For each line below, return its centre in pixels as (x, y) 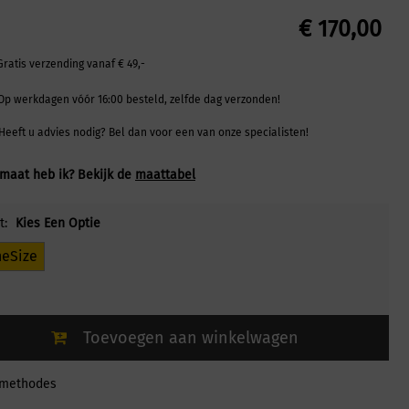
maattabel (165, 175)
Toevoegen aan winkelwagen (190, 338)
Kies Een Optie (58, 224)
